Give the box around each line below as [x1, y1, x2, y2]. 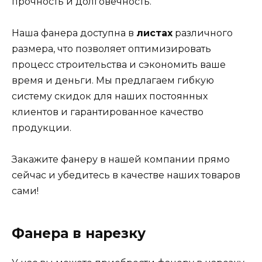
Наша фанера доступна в [12, 27, 136, 39]
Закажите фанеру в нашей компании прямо [12, 153, 230, 165]
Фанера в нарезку [12, 225, 146, 242]
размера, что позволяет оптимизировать [12, 43, 211, 54]
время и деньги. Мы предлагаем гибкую [12, 74, 214, 86]
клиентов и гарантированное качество [12, 106, 204, 118]
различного [173, 27, 233, 39]
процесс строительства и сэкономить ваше [12, 58, 226, 70]
